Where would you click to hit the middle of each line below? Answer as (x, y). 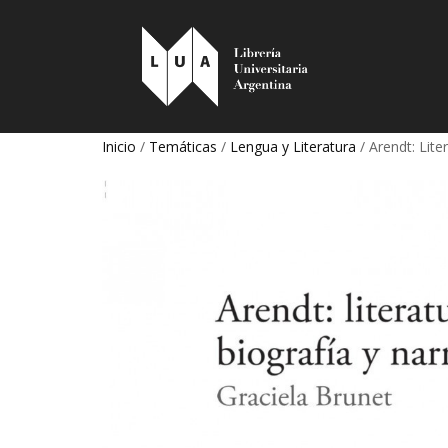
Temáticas (183, 146)
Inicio (119, 146)
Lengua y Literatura (293, 146)
